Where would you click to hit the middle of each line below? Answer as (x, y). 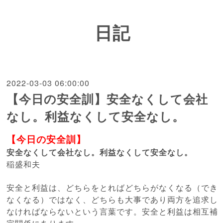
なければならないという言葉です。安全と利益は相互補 (112, 212)
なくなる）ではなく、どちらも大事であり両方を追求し (112, 200)
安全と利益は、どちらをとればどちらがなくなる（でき (112, 188)
